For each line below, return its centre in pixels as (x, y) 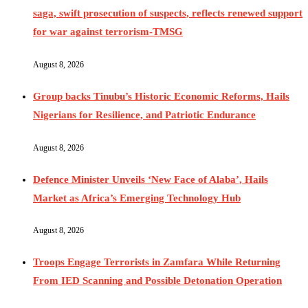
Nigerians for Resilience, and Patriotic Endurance (144, 114)
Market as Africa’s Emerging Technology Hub (137, 198)
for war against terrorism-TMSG (108, 31)
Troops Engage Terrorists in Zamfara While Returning (157, 262)
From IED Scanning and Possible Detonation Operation (157, 281)
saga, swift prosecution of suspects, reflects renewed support (168, 13)
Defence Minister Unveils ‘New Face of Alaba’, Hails (151, 179)
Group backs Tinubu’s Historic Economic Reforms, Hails (161, 96)
